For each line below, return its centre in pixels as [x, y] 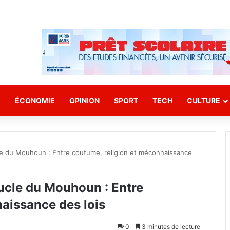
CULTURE [204, 100]
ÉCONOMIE [35, 100]
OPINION [84, 100]
